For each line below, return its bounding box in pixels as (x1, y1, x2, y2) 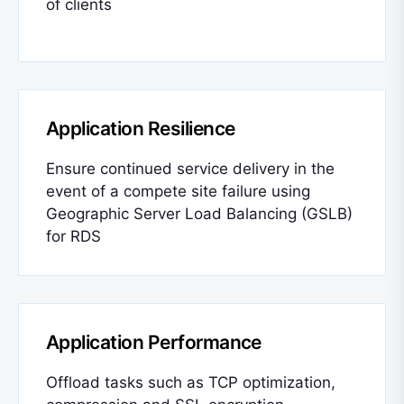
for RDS (46, 226, 101, 245)
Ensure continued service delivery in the (46, 159, 335, 178)
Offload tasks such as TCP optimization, (46, 372, 335, 391)
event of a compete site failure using (46, 181, 310, 200)
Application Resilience (46, 116, 235, 140)
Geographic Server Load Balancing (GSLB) (46, 204, 353, 223)
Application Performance (46, 330, 262, 353)
